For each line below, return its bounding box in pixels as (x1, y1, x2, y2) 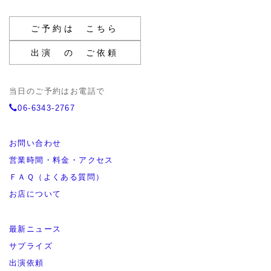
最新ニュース (9, 224, 62, 233)
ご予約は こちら (31, 24, 119, 33)
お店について (9, 189, 62, 198)
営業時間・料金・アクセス (9, 155, 114, 165)
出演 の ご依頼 (31, 48, 119, 57)
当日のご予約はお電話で (9, 87, 105, 96)
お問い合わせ (9, 139, 62, 148)
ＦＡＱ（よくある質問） (9, 172, 105, 181)
